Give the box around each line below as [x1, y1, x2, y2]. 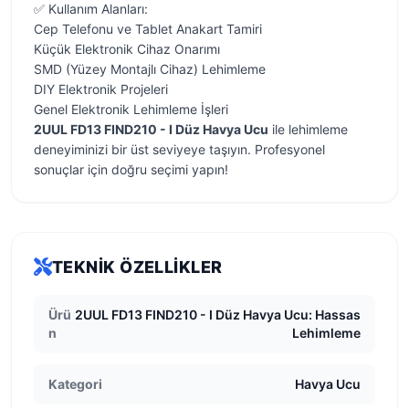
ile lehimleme [268, 121, 348, 137]
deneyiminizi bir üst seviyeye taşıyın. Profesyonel [34, 142, 325, 157]
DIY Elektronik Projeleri [34, 81, 168, 97]
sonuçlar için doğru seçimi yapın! [34, 162, 228, 177]
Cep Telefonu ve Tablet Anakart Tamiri [34, 21, 262, 37]
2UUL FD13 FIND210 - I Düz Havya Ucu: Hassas [75, 307, 361, 322]
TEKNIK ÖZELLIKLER [52, 257, 223, 277]
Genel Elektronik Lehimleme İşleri [34, 101, 228, 117]
